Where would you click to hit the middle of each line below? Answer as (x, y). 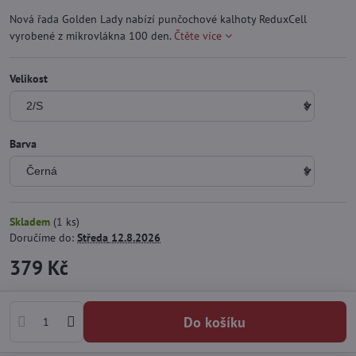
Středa (93, 238)
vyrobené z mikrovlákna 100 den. (92, 36)
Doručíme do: (43, 238)
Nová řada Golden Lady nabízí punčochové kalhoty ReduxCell (158, 19)
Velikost (29, 79)
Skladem (31, 222)
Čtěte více (198, 36)
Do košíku (220, 322)
